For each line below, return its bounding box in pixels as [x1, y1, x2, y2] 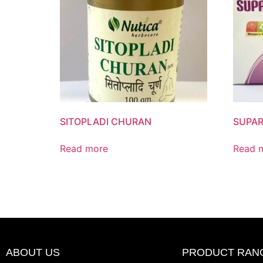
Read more [60, 143, 108, 155]
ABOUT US [6, 246, 60, 258]
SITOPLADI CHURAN [60, 116, 151, 128]
